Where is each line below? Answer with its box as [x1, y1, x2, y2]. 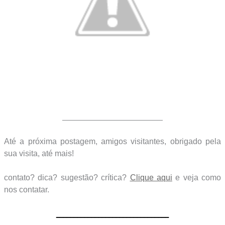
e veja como [172, 173, 221, 182]
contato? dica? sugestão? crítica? [4, 173, 130, 182]
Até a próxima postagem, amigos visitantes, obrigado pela [4, 137, 221, 146]
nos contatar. [4, 185, 49, 194]
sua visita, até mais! [4, 149, 74, 158]
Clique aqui [130, 173, 172, 182]
